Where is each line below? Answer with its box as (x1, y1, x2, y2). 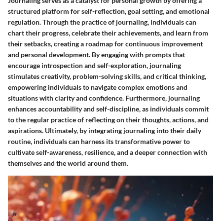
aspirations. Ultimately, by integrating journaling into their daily (8, 126, 201, 135)
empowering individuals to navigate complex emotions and (8, 82, 187, 91)
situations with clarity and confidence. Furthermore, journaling (8, 93, 200, 102)
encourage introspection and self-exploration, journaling (8, 61, 181, 70)
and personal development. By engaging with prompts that (8, 50, 185, 59)
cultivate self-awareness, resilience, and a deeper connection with (8, 147, 207, 156)
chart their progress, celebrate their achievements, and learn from (8, 28, 208, 37)
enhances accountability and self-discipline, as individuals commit (8, 104, 209, 113)
